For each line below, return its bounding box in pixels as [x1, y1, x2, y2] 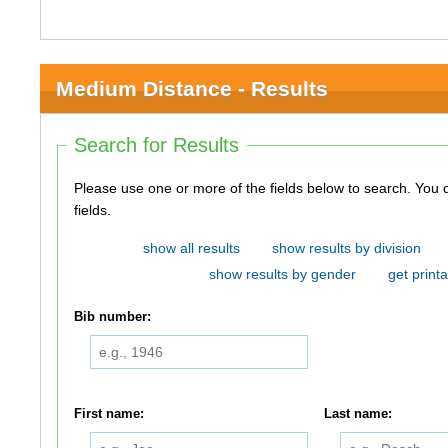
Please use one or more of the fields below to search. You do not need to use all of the [74, 180, 416, 196]
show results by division [271, 240, 421, 256]
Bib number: [74, 310, 152, 325]
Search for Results [74, 134, 240, 156]
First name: [74, 406, 145, 421]
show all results [142, 240, 240, 256]
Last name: [324, 406, 393, 421]
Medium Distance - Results [56, 77, 329, 100]
